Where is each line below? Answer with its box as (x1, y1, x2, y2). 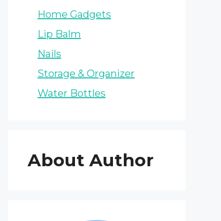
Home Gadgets (37, 8, 111, 20)
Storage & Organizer (37, 67, 135, 79)
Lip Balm (37, 28, 81, 40)
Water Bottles (37, 87, 106, 99)
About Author (28, 149, 153, 171)
